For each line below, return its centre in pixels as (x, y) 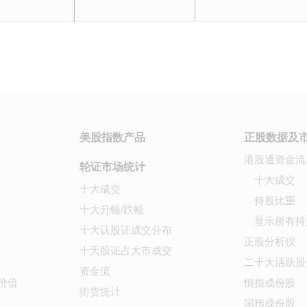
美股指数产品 (112, 137)
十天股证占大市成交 (126, 250)
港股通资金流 (275, 159)
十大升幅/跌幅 (112, 209)
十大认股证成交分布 (126, 230)
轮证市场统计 (112, 167)
